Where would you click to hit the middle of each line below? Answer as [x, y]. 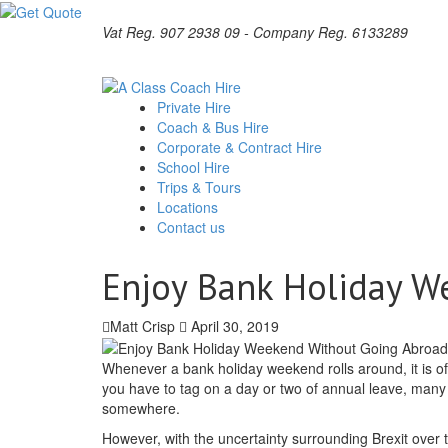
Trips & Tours [201, 186]
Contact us [193, 226]
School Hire [195, 166]
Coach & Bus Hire [215, 126]
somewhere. [141, 407]
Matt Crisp [142, 325]
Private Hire [196, 106]
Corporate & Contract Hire [241, 146]
